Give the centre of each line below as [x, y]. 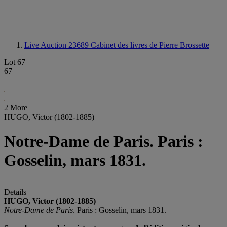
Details [15, 192]
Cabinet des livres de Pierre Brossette [150, 45]
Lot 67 [15, 62]
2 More [16, 108]
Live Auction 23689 [58, 45]
